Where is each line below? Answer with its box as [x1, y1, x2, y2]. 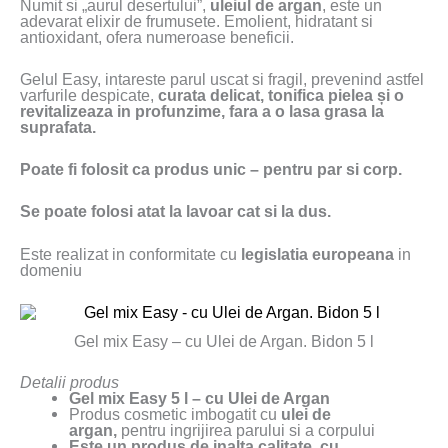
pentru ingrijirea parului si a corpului [117, 420, 376, 439]
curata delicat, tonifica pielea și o [158, 85, 404, 104]
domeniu [20, 260, 82, 279]
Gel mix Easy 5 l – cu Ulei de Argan [69, 388, 331, 407]
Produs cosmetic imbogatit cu [69, 404, 282, 423]
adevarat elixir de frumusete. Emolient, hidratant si [20, 11, 373, 30]
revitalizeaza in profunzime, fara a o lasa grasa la [20, 101, 384, 120]
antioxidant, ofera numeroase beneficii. [20, 27, 294, 46]
